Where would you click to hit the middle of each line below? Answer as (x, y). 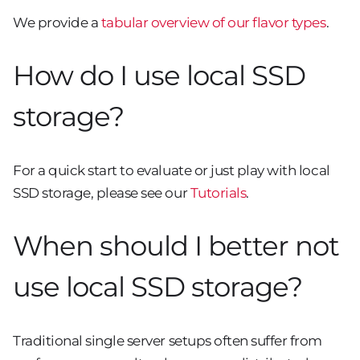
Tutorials (218, 193)
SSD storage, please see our (102, 193)
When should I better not (176, 246)
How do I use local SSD (159, 75)
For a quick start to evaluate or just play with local (172, 171)
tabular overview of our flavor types (213, 22)
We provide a (57, 22)
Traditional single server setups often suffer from (168, 341)
